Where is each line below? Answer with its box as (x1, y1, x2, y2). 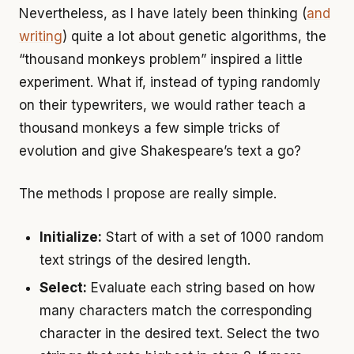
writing (19, 28, 62, 44)
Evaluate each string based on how (86, 280, 315, 296)
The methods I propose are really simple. (19, 186, 277, 201)
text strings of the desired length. (39, 251, 250, 268)
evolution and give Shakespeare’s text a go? (19, 142, 301, 159)
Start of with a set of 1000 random (101, 228, 324, 245)
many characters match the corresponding (39, 303, 312, 319)
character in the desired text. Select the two (39, 326, 319, 342)
